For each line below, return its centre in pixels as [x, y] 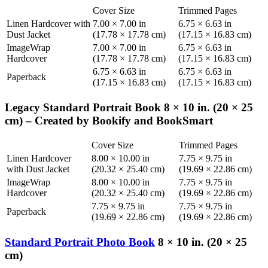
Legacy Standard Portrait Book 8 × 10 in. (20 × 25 [129, 107]
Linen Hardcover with [48, 23]
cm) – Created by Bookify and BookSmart [109, 120]
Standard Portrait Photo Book [80, 242]
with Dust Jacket [38, 169]
